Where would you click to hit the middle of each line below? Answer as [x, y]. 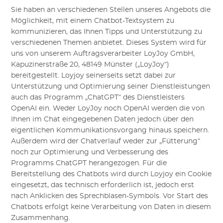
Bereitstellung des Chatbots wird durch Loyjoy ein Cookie [111, 174]
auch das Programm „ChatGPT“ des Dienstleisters [98, 97]
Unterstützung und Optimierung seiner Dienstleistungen [111, 86]
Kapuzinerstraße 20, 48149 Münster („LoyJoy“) [90, 64]
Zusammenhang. [41, 218]
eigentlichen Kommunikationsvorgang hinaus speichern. [110, 130]
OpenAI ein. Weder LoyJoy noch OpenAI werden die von [108, 108]
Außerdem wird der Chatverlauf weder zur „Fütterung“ [106, 141]
